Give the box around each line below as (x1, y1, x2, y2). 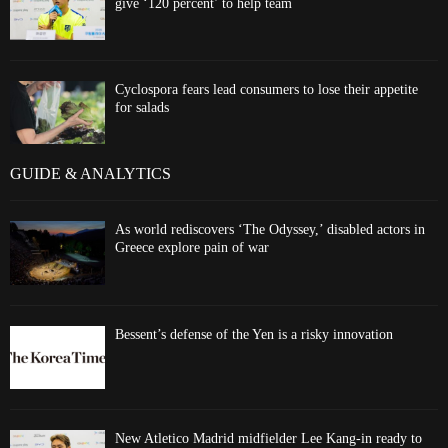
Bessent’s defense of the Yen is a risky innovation (115, 326, 393, 342)
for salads (115, 100, 169, 116)
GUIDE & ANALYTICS (10, 165, 171, 183)
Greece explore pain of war (115, 240, 269, 256)
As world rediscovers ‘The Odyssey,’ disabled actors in (115, 222, 425, 238)
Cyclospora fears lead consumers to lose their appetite (115, 82, 418, 98)
